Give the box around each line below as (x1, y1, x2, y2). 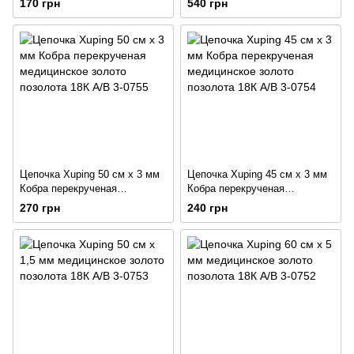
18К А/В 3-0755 (20, 210, 92, 223)
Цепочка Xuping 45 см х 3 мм (187, 168, 327, 180)
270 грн (20, 201, 60, 215)
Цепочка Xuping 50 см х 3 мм (20, 168, 160, 180)
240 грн (187, 201, 228, 215)
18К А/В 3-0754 (187, 210, 259, 223)
